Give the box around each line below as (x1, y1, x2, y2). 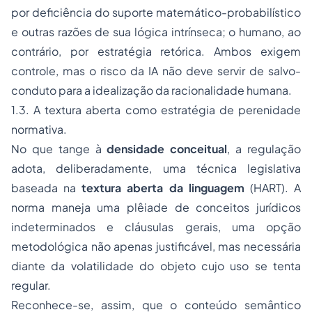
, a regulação (227, 141, 302, 157)
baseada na (11, 180, 82, 196)
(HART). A (244, 180, 302, 196)
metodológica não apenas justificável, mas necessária (11, 239, 301, 254)
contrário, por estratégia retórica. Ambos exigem (11, 44, 301, 59)
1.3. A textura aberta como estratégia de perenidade (11, 102, 301, 118)
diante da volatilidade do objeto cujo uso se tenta (11, 258, 301, 274)
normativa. (11, 122, 67, 137)
